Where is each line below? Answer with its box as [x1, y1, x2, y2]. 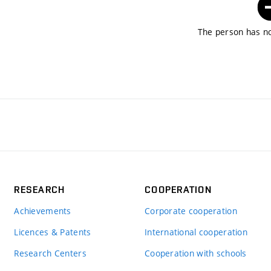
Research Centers [14, 247, 87, 259]
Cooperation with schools [144, 247, 247, 259]
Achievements [14, 204, 71, 217]
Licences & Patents [14, 226, 91, 238]
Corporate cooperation [144, 204, 237, 217]
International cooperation [144, 226, 247, 238]
